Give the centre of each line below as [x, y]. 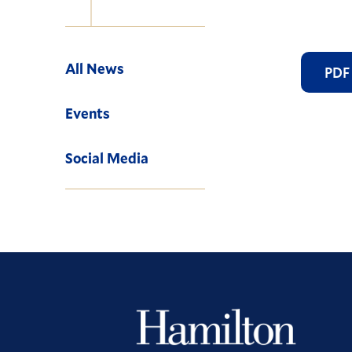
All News [95, 68]
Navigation [98, 37]
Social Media [107, 158]
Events [88, 113]
